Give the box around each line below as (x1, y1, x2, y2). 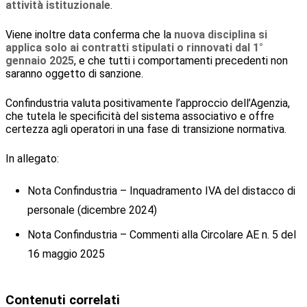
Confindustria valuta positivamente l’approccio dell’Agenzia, (5, 96, 290, 110)
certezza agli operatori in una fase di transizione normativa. (5, 122, 286, 136)
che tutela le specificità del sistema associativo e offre (5, 109, 274, 123)
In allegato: (5, 151, 59, 165)
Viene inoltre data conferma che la (5, 27, 174, 41)
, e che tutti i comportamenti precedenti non (74, 53, 288, 67)
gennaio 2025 (5, 53, 74, 67)
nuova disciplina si (174, 27, 267, 41)
